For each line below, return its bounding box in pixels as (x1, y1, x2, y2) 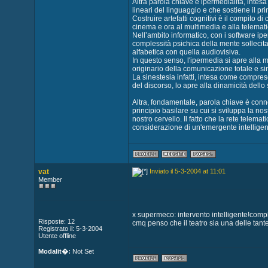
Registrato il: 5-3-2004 (38, 225, 102, 232)
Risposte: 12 (38, 218, 75, 225)
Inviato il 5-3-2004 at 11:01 (149, 167, 226, 175)
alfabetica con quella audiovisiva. (132, 48, 240, 56)
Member (38, 176, 62, 183)
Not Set (70, 248, 94, 255)
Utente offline (38, 232, 76, 239)
